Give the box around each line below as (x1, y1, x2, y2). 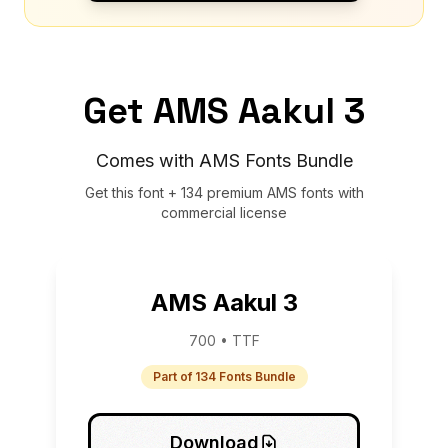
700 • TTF (188, 331, 260, 349)
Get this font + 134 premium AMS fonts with (84, 183, 364, 201)
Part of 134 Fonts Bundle (152, 368, 296, 384)
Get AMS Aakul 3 (83, 87, 365, 134)
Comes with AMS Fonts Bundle (95, 149, 353, 171)
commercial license (161, 203, 287, 221)
